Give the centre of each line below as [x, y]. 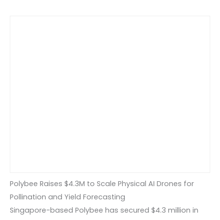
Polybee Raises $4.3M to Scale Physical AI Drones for [102, 183]
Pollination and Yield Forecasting [68, 197]
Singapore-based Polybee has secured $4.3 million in [104, 210]
